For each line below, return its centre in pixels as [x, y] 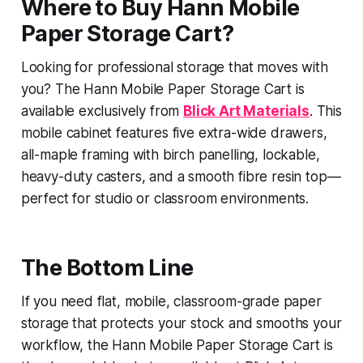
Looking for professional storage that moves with [174, 67]
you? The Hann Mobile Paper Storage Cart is [162, 89]
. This [325, 111]
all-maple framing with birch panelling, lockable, [170, 154]
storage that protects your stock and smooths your [181, 323]
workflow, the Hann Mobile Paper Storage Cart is [177, 345]
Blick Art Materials [246, 111]
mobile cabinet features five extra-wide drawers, [174, 132]
